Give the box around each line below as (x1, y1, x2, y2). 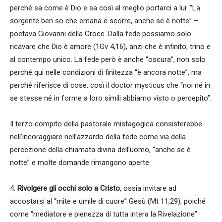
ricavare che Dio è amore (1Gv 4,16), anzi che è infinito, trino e (10, 42, 211, 51)
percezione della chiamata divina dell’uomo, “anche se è (10, 145, 191, 154)
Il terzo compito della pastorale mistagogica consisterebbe (10, 119, 202, 128)
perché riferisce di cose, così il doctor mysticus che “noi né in (10, 81, 210, 90)
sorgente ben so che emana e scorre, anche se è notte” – (10, 16, 198, 25)
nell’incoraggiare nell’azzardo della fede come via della (10, 132, 186, 141)
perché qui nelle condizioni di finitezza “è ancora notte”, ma (10, 68, 202, 77)
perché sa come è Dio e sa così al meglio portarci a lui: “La (10, 3, 200, 12)
